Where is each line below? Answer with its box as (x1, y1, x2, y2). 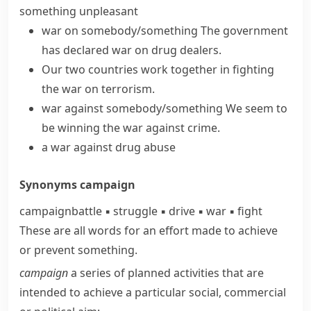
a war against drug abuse (42, 140, 176, 155)
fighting (233, 62, 274, 77)
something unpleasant (19, 3, 138, 19)
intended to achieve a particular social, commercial (19, 285, 286, 300)
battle (72, 203, 105, 219)
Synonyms (19, 177, 80, 192)
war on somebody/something (42, 23, 198, 38)
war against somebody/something (42, 101, 223, 116)
